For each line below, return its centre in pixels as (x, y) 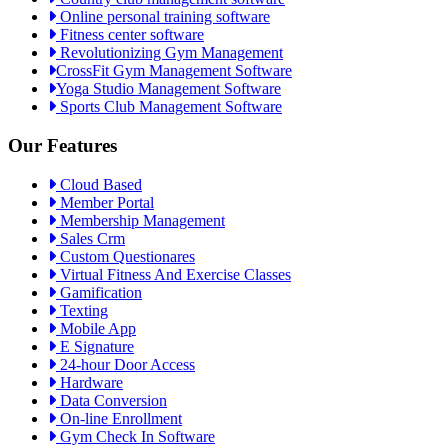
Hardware (89, 382)
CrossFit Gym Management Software (174, 71)
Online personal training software (163, 17)
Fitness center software (130, 35)
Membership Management (140, 220)
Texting (82, 310)
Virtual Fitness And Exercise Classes (173, 274)
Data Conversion (111, 400)
